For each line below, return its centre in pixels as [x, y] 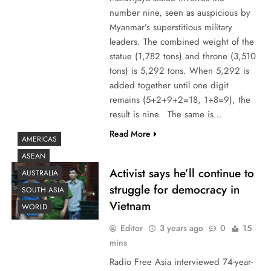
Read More [130, 133]
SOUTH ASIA [43, 190]
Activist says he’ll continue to [181, 173]
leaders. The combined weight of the [181, 41]
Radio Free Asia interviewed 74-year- [181, 262]
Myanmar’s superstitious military [171, 27]
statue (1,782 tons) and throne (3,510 [182, 56]
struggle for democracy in [174, 189]
